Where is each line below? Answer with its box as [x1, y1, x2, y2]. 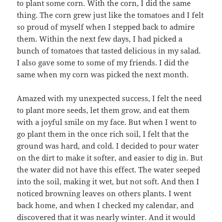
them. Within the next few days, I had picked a [17, 34, 183, 44]
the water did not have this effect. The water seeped [17, 165, 201, 175]
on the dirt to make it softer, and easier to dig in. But [17, 153, 203, 163]
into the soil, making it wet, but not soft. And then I [17, 176, 200, 187]
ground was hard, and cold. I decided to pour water [17, 141, 199, 151]
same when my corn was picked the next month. [17, 69, 189, 80]
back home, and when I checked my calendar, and [17, 200, 194, 211]
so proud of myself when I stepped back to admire [17, 22, 195, 32]
